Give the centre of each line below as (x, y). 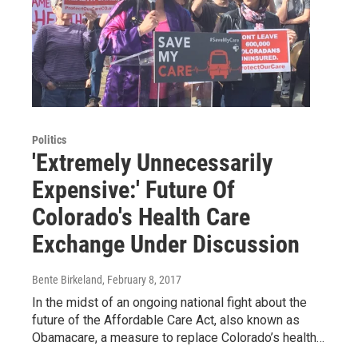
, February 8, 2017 (142, 280)
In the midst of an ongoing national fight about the (169, 303)
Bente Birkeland (67, 280)
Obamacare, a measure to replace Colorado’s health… (178, 338)
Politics (49, 140)
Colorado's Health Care (141, 217)
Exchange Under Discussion (166, 245)
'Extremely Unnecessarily (152, 163)
